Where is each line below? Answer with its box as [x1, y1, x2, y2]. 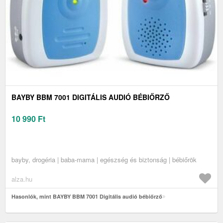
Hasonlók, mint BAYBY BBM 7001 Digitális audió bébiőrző [11, 193, 162, 201]
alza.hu [11, 174, 32, 184]
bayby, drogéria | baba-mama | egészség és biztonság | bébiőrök [11, 155, 197, 165]
